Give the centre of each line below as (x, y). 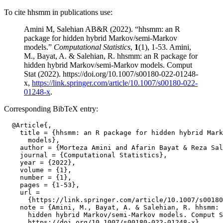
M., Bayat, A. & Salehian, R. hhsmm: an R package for (111, 56)
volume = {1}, (38, 170)
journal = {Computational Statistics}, (86, 155)
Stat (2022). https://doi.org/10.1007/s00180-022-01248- (111, 74)
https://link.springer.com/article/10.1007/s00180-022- (115, 83)
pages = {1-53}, (42, 185)
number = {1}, (38, 177)
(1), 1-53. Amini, (165, 47)
